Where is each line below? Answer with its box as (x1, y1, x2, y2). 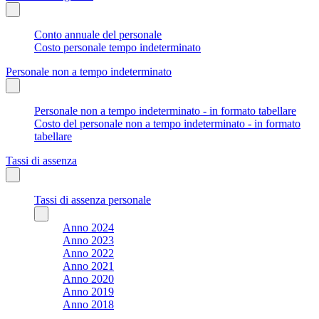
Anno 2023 (63, 234, 114, 246)
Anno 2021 (63, 259, 114, 272)
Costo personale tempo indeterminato (34, 41, 201, 53)
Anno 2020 (63, 272, 114, 285)
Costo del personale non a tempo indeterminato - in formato (34, 117, 300, 130)
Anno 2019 (63, 285, 114, 298)
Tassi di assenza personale (34, 193, 151, 206)
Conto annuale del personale (34, 28, 162, 41)
